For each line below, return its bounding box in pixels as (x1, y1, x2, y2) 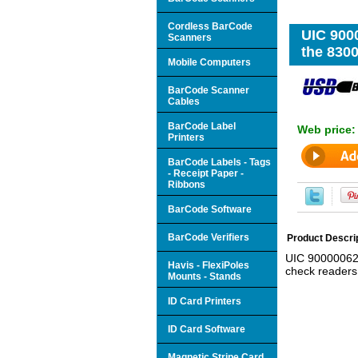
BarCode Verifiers (168, 231, 249, 243)
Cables (168, 95, 200, 107)
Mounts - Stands (168, 270, 241, 282)
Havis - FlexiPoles (168, 259, 249, 271)
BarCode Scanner (168, 84, 249, 96)
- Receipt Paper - (168, 167, 244, 179)
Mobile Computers (168, 56, 251, 68)
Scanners (168, 31, 212, 43)
